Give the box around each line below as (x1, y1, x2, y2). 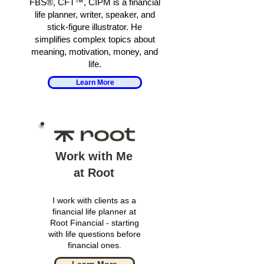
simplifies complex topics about (34, 34, 155, 44)
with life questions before (48, 229, 141, 239)
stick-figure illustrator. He (47, 21, 142, 32)
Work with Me (55, 149, 133, 163)
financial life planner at (52, 206, 136, 216)
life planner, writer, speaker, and (34, 9, 155, 19)
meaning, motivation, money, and (31, 46, 158, 57)
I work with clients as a (52, 195, 136, 205)
